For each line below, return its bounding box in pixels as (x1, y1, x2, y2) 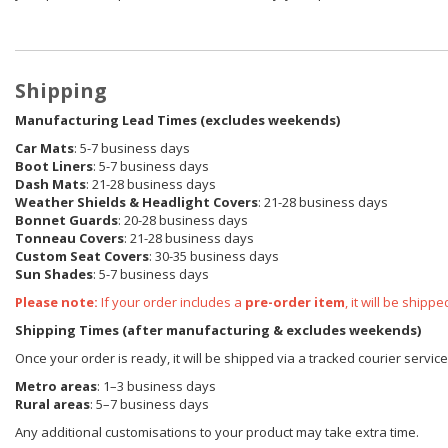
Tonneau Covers (15, 229, 124, 248)
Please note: (15, 293, 101, 312)
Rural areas (15, 395, 90, 414)
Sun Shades (15, 265, 93, 284)
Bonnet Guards (15, 211, 118, 230)
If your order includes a (101, 293, 245, 312)
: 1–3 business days (97, 377, 216, 396)
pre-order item (245, 293, 345, 312)
